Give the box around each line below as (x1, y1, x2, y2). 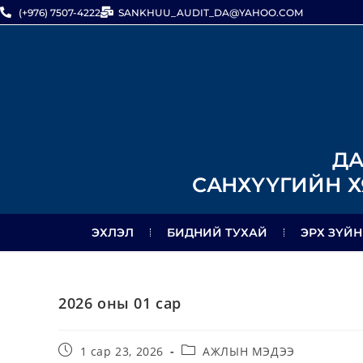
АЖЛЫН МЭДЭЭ (203, 343, 295, 359)
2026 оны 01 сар (58, 293, 181, 313)
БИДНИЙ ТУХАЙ (166, 224, 267, 240)
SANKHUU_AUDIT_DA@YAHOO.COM (118, 6, 303, 19)
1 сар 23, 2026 (79, 343, 164, 359)
